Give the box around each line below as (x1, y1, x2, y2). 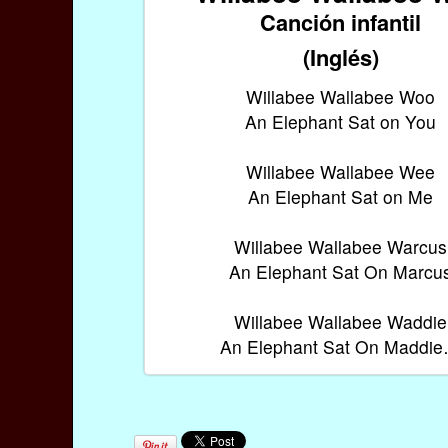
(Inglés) (302, 40, 379, 73)
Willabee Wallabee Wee (246, 158, 436, 184)
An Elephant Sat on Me (248, 183, 434, 209)
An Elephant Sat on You (245, 108, 437, 134)
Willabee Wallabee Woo (246, 83, 436, 109)
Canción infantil (260, 5, 422, 38)
